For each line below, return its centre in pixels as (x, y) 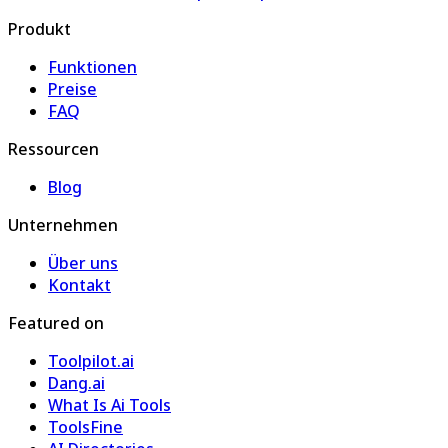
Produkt (39, 28)
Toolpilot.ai (91, 360)
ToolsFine (85, 426)
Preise (72, 88)
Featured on (56, 322)
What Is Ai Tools (109, 404)
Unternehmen (63, 224)
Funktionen (92, 66)
